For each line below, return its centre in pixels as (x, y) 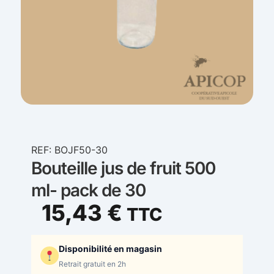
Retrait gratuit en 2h (92, 264)
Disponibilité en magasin (110, 249)
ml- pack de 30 (88, 190)
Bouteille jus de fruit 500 (123, 168)
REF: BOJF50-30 (69, 150)
